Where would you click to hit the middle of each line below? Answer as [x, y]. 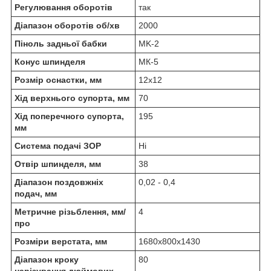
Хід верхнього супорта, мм [72, 98]
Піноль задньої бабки [61, 43]
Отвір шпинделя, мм [58, 164]
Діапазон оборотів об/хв [67, 25]
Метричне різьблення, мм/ [70, 211]
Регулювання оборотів [64, 7]
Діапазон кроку [47, 259]
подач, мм [36, 193]
